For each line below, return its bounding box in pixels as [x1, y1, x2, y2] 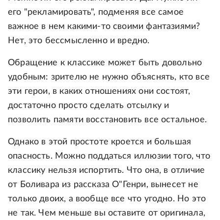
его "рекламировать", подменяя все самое [8, 8, 184, 17]
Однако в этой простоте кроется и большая [8, 137, 192, 147]
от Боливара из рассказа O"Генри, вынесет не [8, 180, 198, 190]
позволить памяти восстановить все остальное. [8, 115, 207, 125]
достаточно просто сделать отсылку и [8, 101, 169, 110]
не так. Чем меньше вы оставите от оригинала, [8, 209, 205, 218]
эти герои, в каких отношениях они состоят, [8, 87, 191, 96]
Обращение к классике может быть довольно [8, 58, 202, 68]
